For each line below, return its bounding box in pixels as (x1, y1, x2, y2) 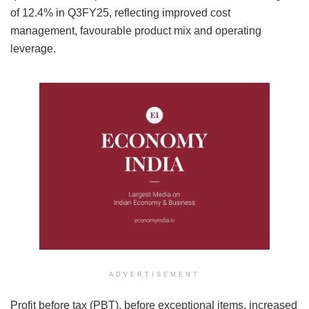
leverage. (10, 42, 56, 54)
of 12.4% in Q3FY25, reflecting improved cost (10, 6, 230, 19)
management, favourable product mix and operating (10, 24, 261, 37)
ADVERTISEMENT (109, 271, 200, 279)
